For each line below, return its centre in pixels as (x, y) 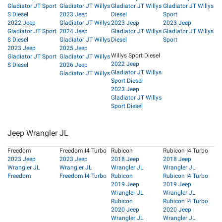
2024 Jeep (73, 31)
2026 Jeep (73, 65)
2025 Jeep (73, 48)
